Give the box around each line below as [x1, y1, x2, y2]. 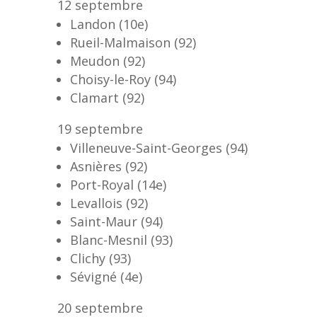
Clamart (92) [69, 88, 144, 106]
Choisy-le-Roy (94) [69, 70, 176, 88]
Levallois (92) [69, 194, 148, 212]
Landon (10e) [69, 15, 148, 33]
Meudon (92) [69, 52, 145, 69]
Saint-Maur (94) [69, 212, 163, 230]
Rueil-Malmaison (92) [69, 33, 196, 51]
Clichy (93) [69, 249, 131, 267]
